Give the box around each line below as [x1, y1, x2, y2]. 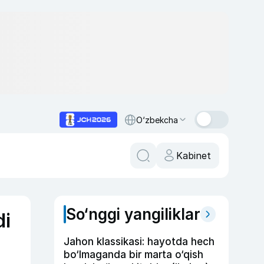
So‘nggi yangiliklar [66, 205, 200, 223]
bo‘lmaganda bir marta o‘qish [64, 249, 203, 260]
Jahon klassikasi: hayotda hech [64, 236, 214, 247]
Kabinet [176, 150, 211, 161]
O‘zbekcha [136, 114, 178, 125]
